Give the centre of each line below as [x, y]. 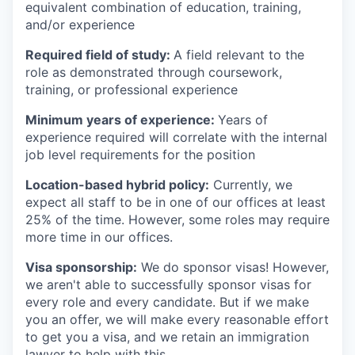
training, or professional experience [132, 90]
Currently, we [251, 185]
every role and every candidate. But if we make [167, 302]
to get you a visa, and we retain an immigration [167, 337]
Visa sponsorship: [81, 267]
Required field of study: [99, 55]
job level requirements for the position [140, 155]
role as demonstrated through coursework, [154, 73]
